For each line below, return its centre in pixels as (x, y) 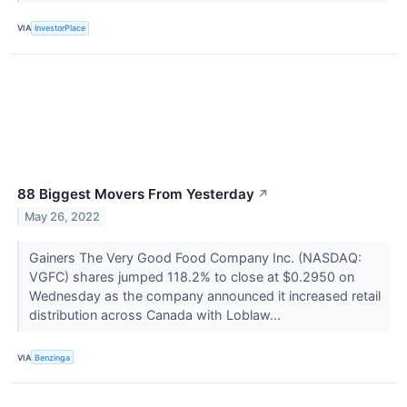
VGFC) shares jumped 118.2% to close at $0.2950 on (191, 276)
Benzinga (53, 357)
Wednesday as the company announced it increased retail (204, 295)
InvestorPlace (60, 28)
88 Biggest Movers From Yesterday (136, 194)
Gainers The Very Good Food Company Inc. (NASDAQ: (195, 257)
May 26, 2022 (63, 216)
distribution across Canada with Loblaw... (156, 314)
